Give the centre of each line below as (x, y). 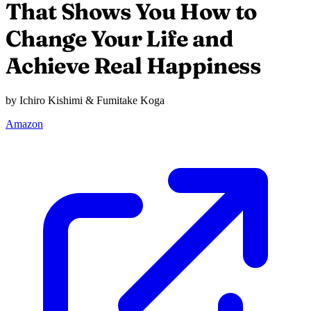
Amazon (24, 124)
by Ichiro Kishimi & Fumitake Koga (85, 100)
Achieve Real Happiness (133, 66)
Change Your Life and (119, 39)
